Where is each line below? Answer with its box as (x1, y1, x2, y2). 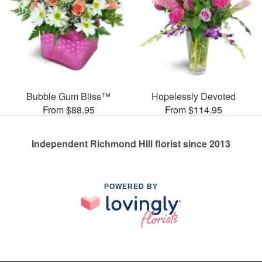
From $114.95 (165, 102, 222, 116)
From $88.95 (42, 102, 95, 116)
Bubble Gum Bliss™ (26, 89, 111, 103)
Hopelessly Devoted (151, 89, 236, 103)
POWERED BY (104, 182, 158, 191)
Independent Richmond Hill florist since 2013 (32, 136, 230, 150)
